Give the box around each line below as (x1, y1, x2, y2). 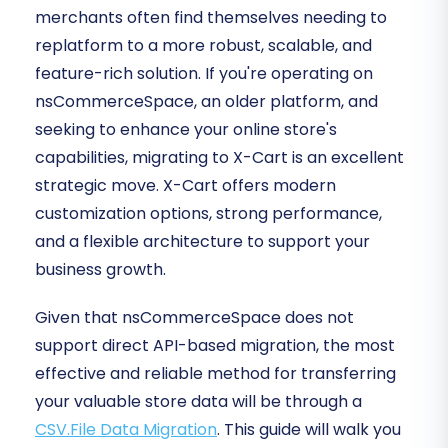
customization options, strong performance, (35, 202, 382, 226)
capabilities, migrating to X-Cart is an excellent (35, 146, 404, 170)
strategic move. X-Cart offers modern (35, 174, 336, 198)
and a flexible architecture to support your (35, 230, 370, 254)
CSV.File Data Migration (35, 418, 217, 442)
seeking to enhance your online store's (35, 118, 337, 142)
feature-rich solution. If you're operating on (35, 62, 373, 86)
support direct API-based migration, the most (35, 334, 395, 358)
